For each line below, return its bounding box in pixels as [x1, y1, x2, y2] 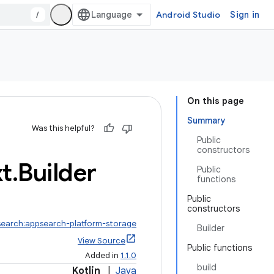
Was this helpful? [32, 123, 95, 133]
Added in [85, 250, 120, 261]
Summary [187, 115, 226, 126]
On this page [187, 95, 244, 106]
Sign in [230, 9, 259, 20]
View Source [78, 235, 125, 246]
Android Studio [155, 9, 221, 20]
